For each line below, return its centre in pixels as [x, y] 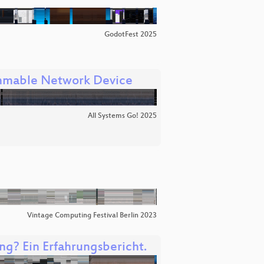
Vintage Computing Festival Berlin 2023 [92, 216]
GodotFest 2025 [131, 35]
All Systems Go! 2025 [122, 116]
